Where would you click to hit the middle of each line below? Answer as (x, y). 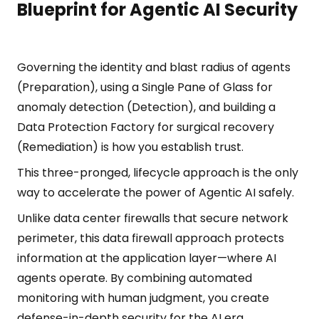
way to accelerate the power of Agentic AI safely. (156, 193)
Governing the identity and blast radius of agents (154, 67)
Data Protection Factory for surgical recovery (146, 127)
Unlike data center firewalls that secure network (153, 218)
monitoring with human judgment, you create (143, 298)
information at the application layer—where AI (147, 258)
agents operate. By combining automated (135, 278)
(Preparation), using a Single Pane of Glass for (145, 87)
